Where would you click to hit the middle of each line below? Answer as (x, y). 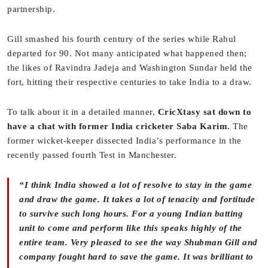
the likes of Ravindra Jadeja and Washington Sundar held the (130, 68)
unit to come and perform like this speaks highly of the (131, 228)
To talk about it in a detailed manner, (83, 112)
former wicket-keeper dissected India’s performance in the (124, 141)
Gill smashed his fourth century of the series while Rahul (122, 39)
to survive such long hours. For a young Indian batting (131, 214)
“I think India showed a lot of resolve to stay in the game (135, 185)
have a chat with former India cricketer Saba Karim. (119, 127)
